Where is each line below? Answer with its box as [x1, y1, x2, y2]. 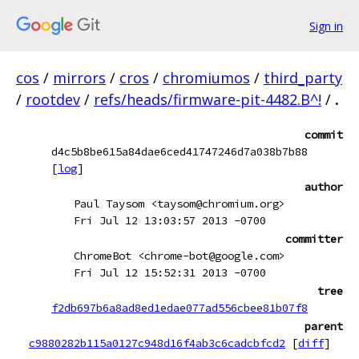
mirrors [53, 68, 106, 87]
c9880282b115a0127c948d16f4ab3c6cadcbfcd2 [29, 336, 285, 350]
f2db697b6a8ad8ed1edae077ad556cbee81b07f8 [51, 301, 308, 315]
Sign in [309, 18, 343, 34]
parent [305, 319, 343, 333]
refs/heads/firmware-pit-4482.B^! [94, 90, 321, 109]
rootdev [26, 90, 80, 109]
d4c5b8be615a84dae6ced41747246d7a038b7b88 [51, 144, 308, 159]
